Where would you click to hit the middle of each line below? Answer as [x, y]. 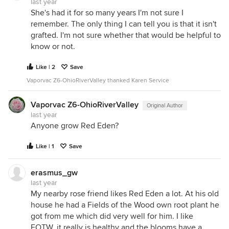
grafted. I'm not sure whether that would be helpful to [126, 35]
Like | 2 [45, 67]
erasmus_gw [54, 173]
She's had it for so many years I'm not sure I [107, 13]
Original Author [165, 106]
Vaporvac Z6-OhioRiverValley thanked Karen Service [98, 81]
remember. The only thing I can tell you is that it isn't [124, 24]
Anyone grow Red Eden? [75, 126]
